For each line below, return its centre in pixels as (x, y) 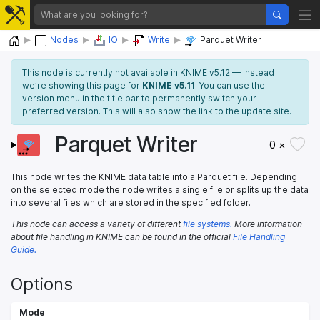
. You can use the (230, 85)
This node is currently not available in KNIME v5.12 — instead (148, 72)
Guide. (24, 249)
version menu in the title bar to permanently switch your (139, 98)
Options (42, 284)
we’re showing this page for (82, 85)
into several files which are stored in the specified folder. (131, 202)
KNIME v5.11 (169, 85)
